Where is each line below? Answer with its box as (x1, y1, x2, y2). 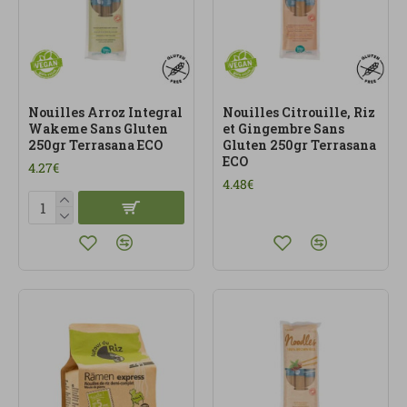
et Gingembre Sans (222, 119, 344, 137)
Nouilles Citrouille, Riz (222, 103, 375, 121)
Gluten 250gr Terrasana (222, 135, 376, 154)
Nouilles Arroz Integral (28, 103, 183, 121)
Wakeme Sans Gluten (28, 119, 168, 137)
